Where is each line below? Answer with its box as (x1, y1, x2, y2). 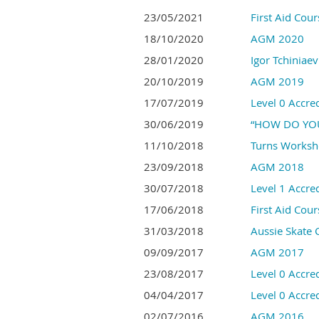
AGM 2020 (251, 31, 304, 46)
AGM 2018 (251, 159, 304, 174)
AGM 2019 (251, 74, 304, 88)
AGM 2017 (251, 245, 304, 259)
